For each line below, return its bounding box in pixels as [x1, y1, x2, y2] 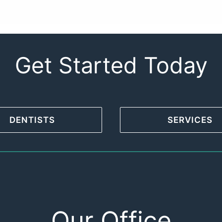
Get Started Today [14, 52, 208, 79]
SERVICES [167, 115, 213, 125]
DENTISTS [9, 115, 55, 125]
